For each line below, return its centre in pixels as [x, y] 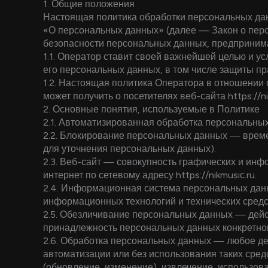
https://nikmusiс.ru [215, 175]
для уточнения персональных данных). [130, 149]
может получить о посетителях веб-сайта [135, 96]
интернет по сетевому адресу [109, 175]
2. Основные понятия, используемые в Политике [151, 109]
